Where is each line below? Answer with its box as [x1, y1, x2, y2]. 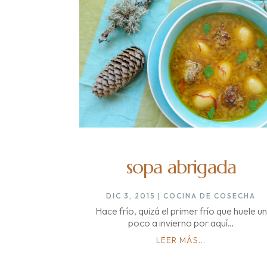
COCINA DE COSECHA [163, 191, 256, 200]
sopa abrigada [126, 154, 236, 179]
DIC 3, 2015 [106, 191, 156, 200]
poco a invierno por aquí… [128, 216, 234, 229]
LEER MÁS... [156, 234, 206, 246]
